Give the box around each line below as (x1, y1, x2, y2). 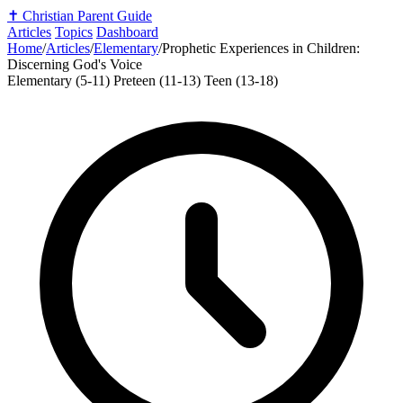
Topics (55, 24, 93, 40)
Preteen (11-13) (113, 73, 204, 88)
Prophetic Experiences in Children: (162, 40, 360, 56)
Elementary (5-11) (7, 73, 113, 88)
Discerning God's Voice (7, 57, 142, 72)
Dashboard (96, 24, 158, 40)
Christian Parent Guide (22, 8, 152, 23)
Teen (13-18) (204, 73, 278, 88)
